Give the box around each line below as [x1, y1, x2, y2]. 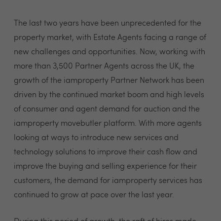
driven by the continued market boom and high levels [14, 91, 204, 99]
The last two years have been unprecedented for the [14, 19, 201, 28]
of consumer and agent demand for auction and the [14, 105, 200, 113]
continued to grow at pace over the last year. [14, 191, 176, 199]
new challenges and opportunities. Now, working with [14, 48, 205, 56]
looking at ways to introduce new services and [14, 134, 179, 142]
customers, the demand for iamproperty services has [14, 177, 202, 185]
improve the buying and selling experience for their [14, 162, 197, 171]
